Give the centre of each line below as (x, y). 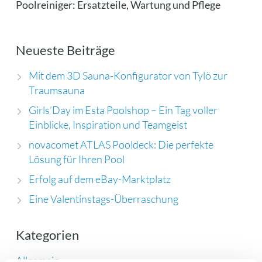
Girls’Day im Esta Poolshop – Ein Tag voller (123, 110)
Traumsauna (56, 90)
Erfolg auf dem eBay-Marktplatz (99, 179)
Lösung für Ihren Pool (76, 159)
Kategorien (47, 235)
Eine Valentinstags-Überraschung (103, 199)
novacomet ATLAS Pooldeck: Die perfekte (121, 144)
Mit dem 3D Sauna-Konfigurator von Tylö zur (128, 75)
